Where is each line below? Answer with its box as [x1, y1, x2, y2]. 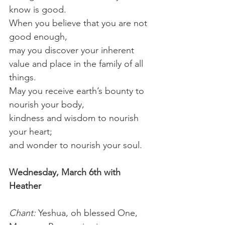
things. [9, 71, 36, 83]
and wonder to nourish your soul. [9, 139, 142, 151]
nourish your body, [9, 98, 84, 110]
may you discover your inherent [9, 44, 137, 56]
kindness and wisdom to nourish [9, 112, 141, 124]
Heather [9, 180, 41, 191]
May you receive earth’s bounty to [9, 85, 147, 96]
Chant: [9, 207, 38, 218]
